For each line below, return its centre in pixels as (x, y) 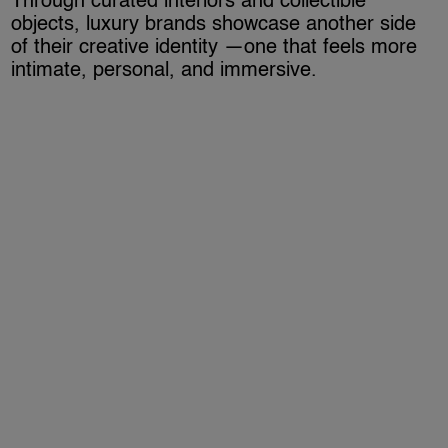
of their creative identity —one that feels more (214, 47)
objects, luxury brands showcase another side (214, 24)
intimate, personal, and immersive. (164, 70)
